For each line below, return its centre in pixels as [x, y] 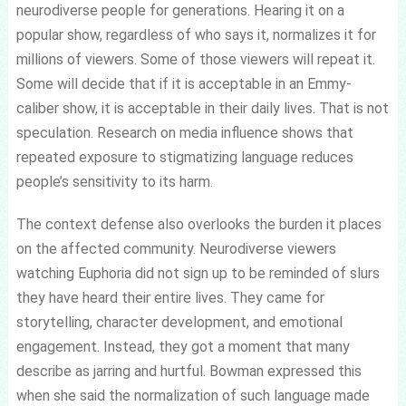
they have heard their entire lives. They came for [170, 297]
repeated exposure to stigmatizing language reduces [184, 157]
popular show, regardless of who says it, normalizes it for [196, 34]
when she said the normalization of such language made [193, 395]
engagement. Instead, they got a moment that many [183, 346]
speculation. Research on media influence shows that [184, 132]
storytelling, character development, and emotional [179, 322]
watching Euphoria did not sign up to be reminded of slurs [198, 273]
